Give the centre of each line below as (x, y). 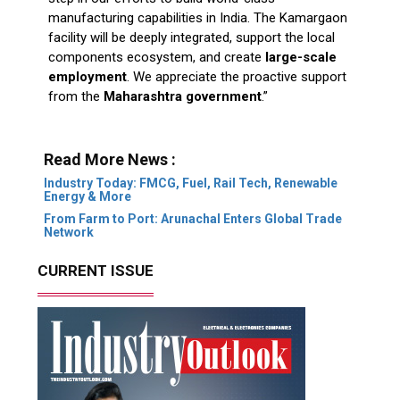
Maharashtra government (182, 96)
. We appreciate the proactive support (236, 76)
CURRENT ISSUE (96, 270)
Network (68, 232)
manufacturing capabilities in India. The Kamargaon (197, 17)
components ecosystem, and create (156, 57)
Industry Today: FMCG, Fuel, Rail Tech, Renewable (190, 183)
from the (75, 96)
